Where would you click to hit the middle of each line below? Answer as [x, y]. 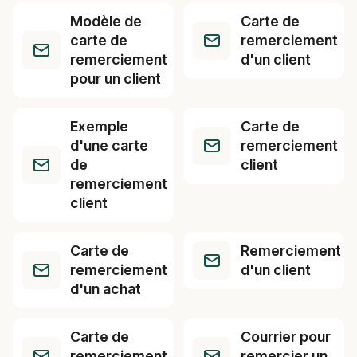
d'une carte [109, 145]
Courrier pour [286, 337]
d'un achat [106, 289]
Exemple [99, 126]
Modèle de [106, 21]
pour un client [116, 78]
